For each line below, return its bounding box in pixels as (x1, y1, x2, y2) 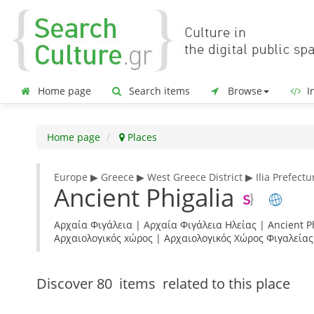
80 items (97, 274, 159, 293)
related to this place (159, 274, 290, 293)
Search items (126, 84, 190, 97)
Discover (36, 274, 97, 293)
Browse (225, 84, 262, 97)
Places (125, 130, 157, 144)
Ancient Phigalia (54, 181, 240, 214)
